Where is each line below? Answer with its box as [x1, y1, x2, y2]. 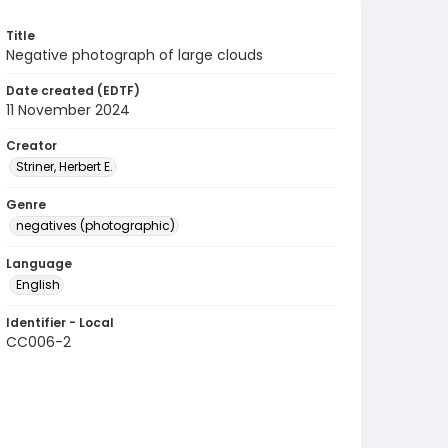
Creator [6, 137, 57, 154]
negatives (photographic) [16, 217, 175, 234]
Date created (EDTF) [6, 82, 140, 99]
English [16, 276, 60, 293]
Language [6, 255, 72, 272]
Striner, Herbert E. [16, 158, 113, 175]
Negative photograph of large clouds [6, 45, 263, 65]
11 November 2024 [6, 100, 130, 120]
